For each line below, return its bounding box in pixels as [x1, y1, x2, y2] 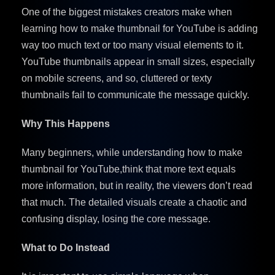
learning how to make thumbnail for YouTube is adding [21, 23, 258, 34]
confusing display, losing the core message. [21, 213, 211, 224]
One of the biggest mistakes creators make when [21, 6, 232, 17]
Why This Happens [21, 118, 110, 129]
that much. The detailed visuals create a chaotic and [21, 196, 247, 207]
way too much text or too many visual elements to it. [21, 39, 244, 50]
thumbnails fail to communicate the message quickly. [21, 89, 249, 100]
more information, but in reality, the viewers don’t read [21, 180, 252, 191]
